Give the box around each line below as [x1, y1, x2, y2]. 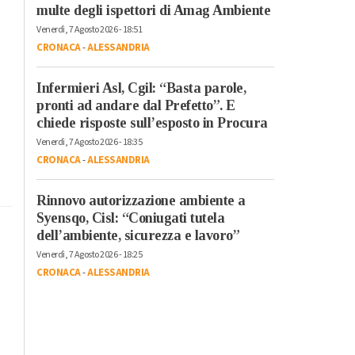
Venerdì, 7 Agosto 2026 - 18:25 [36, 247, 142, 261]
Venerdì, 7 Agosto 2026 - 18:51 [36, 22, 142, 36]
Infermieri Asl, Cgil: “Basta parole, [36, 79, 246, 96]
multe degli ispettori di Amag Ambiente [36, 2, 270, 18]
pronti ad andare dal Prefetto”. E [36, 97, 235, 113]
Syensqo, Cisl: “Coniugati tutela [36, 209, 224, 226]
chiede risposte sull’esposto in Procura [36, 114, 268, 131]
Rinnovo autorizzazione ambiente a [36, 192, 246, 208]
